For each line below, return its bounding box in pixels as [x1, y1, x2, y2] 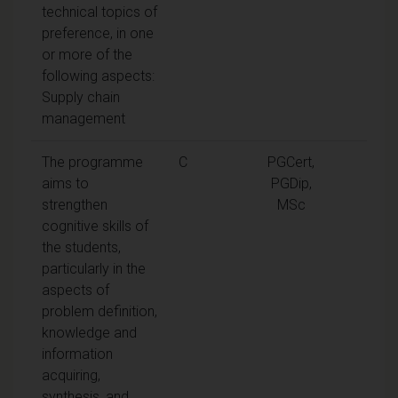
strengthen [42, 195, 107, 213]
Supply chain [42, 88, 120, 106]
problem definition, [42, 302, 157, 320]
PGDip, [270, 174, 312, 192]
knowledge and [42, 323, 137, 341]
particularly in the [42, 259, 146, 277]
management [42, 109, 125, 127]
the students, [42, 238, 121, 256]
